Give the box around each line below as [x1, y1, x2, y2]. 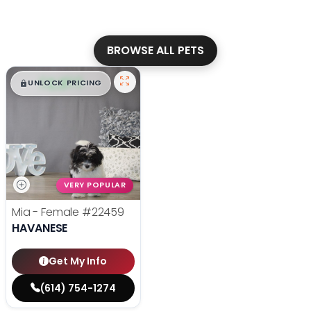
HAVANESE [12, 220, 68, 237]
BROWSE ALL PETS [107, 42, 204, 58]
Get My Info [49, 254, 108, 269]
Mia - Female [12, 204, 82, 221]
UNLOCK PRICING [28, 77, 103, 88]
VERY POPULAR [63, 180, 126, 191]
